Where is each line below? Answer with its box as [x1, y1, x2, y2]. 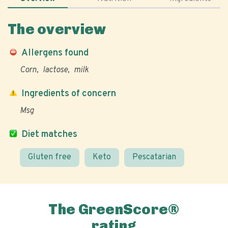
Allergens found [21, 47, 89, 59]
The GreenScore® [48, 201, 180, 218]
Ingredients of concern [21, 88, 116, 100]
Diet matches [21, 129, 77, 140]
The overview [8, 21, 106, 38]
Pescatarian [132, 152, 176, 162]
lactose [43, 65, 68, 75]
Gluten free [28, 152, 71, 162]
